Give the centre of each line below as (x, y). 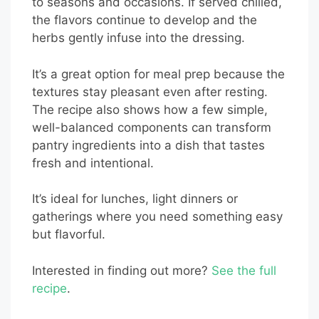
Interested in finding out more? (122, 270)
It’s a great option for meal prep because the (158, 74)
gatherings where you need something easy (157, 217)
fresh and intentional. (93, 163)
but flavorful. (69, 235)
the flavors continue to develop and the (145, 20)
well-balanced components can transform (152, 127)
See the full (244, 270)
